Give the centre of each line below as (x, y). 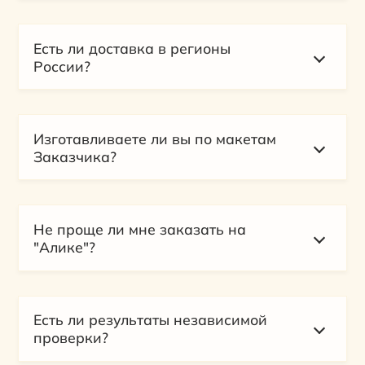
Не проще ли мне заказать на (139, 229)
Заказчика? (75, 156)
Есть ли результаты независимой (150, 320)
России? (62, 66)
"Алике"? (64, 246)
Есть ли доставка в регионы (132, 48)
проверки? (70, 338)
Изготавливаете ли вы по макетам (154, 138)
